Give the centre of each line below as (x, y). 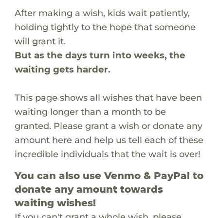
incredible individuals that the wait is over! (107, 154)
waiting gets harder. (62, 69)
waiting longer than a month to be (90, 111)
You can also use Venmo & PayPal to (109, 175)
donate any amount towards (89, 189)
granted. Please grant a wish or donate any (108, 126)
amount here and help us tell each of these (109, 140)
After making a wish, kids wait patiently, (102, 13)
